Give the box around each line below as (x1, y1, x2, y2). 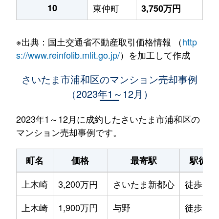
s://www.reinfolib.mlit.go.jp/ (16, 48, 120, 62)
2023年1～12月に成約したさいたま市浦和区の (16, 112, 200, 126)
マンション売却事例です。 (16, 126, 122, 139)
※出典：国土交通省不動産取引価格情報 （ (16, 35, 182, 48)
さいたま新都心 (112, 177, 175, 191)
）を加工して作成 (119, 48, 190, 62)
